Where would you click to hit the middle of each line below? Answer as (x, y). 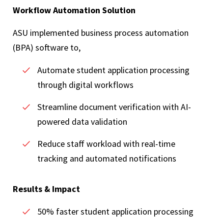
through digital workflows (86, 85)
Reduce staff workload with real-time (106, 144)
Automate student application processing (113, 70)
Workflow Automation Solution (75, 10)
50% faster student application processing (116, 212)
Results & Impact (47, 189)
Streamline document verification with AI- (114, 107)
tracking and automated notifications (108, 159)
